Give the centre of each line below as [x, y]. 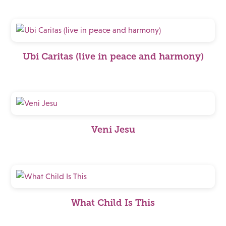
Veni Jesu [113, 130]
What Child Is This [113, 203]
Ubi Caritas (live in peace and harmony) [113, 56]
